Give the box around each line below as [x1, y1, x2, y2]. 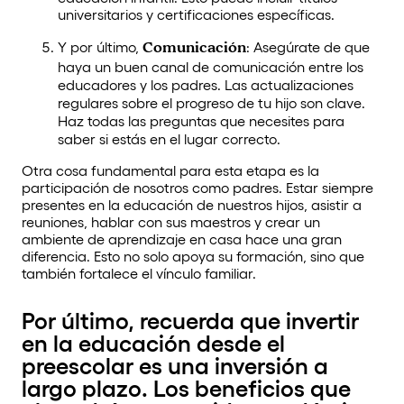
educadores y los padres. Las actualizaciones [58, 77, 353, 94]
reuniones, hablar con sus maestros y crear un [22, 214, 320, 231]
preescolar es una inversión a [22, 353, 328, 380]
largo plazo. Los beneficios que [22, 376, 351, 402]
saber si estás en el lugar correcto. [58, 131, 280, 148]
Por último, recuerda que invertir [22, 308, 359, 335]
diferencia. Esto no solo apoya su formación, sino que [22, 248, 364, 265]
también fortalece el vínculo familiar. [22, 265, 256, 282]
